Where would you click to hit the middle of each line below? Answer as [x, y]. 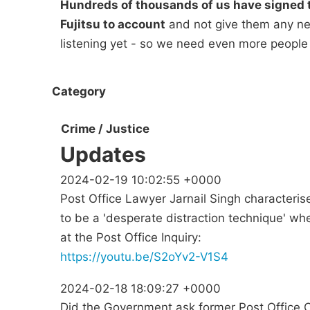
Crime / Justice [105, 129]
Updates [103, 155]
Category [79, 91]
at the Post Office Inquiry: [131, 238]
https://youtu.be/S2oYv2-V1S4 [144, 257]
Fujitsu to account [113, 24]
